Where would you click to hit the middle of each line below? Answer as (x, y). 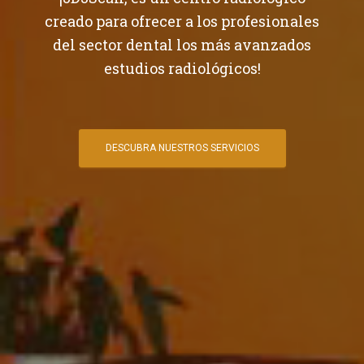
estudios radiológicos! (182, 68)
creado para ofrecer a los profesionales (182, 21)
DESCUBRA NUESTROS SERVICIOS (182, 147)
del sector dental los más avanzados (182, 44)
